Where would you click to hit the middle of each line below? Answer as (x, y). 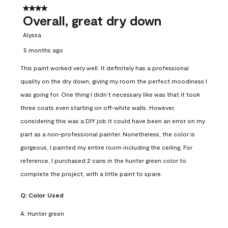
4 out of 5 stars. (52, 8)
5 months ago (43, 50)
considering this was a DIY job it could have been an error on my (113, 120)
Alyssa (32, 34)
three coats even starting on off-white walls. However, (98, 107)
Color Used (46, 195)
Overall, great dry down (92, 20)
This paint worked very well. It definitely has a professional (105, 67)
